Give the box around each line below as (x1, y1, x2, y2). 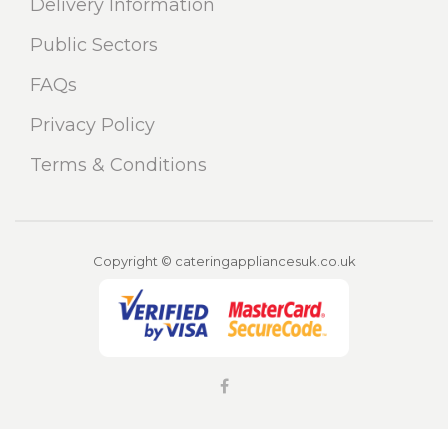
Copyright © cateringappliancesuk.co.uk (92, 253, 356, 270)
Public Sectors (30, 34, 158, 57)
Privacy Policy (30, 114, 155, 137)
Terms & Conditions (30, 154, 207, 177)
